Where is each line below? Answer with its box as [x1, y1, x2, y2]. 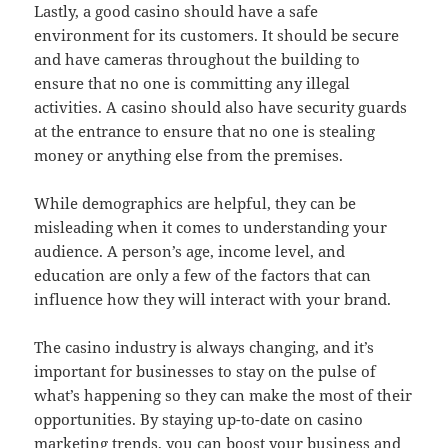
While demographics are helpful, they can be [34, 192, 357, 213]
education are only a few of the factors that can [34, 264, 372, 285]
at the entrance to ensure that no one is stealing [34, 120, 376, 141]
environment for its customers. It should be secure [34, 24, 400, 45]
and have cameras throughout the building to [34, 48, 361, 69]
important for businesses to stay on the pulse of [34, 360, 377, 381]
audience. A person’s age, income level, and [34, 240, 346, 261]
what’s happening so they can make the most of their [34, 384, 413, 405]
